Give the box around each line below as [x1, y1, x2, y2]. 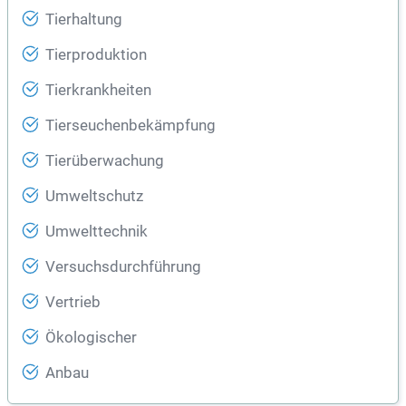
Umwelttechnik [45, 223, 148, 241]
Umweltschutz [45, 188, 143, 206]
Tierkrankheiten [45, 82, 151, 100]
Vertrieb [45, 294, 101, 312]
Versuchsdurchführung [45, 258, 201, 276]
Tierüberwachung [45, 152, 164, 170]
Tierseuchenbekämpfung [45, 117, 216, 135]
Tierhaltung [45, 11, 122, 29]
